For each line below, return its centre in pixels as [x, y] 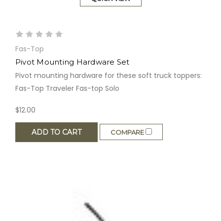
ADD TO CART [56, 132]
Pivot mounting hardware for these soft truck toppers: [108, 75]
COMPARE [128, 132]
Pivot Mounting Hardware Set [72, 62]
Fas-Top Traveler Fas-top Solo [67, 88]
